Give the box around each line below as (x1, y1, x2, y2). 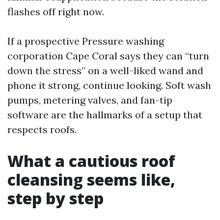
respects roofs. (7, 123, 77, 136)
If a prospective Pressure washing (7, 35, 164, 47)
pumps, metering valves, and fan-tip (7, 94, 172, 106)
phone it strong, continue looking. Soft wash (7, 79, 211, 91)
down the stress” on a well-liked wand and (7, 64, 203, 77)
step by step (7, 188, 104, 209)
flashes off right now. (7, 5, 104, 18)
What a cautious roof (7, 150, 175, 171)
